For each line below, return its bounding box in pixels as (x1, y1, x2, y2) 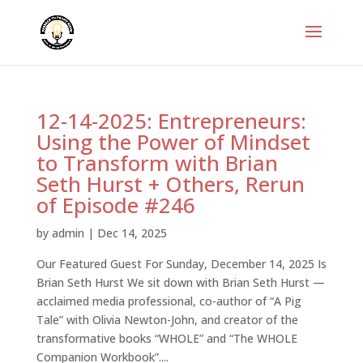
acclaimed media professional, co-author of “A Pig (36, 293, 301, 309)
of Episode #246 (36, 190, 195, 220)
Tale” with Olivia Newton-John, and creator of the (36, 312, 298, 327)
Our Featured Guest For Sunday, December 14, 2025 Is (36, 256, 327, 271)
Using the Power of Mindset (36, 127, 310, 156)
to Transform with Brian (36, 148, 278, 177)
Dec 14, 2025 (96, 225, 167, 241)
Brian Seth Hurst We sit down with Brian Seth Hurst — (36, 275, 325, 290)
